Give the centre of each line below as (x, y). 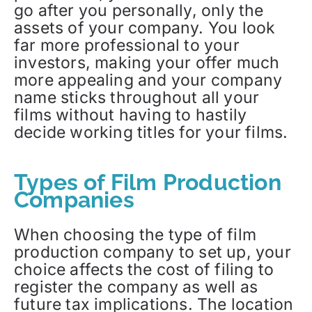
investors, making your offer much (147, 62)
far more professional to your (127, 45)
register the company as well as (136, 287)
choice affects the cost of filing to (144, 270)
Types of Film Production (148, 182)
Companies (74, 199)
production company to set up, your (153, 252)
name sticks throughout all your (137, 97)
